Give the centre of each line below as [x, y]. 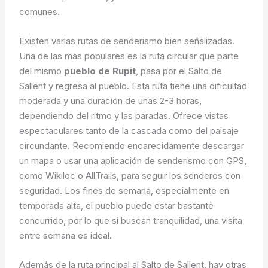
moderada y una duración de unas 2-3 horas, [111, 100]
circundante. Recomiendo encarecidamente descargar [132, 145]
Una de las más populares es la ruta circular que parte [129, 56]
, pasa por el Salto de [179, 71]
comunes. [40, 11]
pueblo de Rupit [100, 71]
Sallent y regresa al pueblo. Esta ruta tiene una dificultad [133, 86]
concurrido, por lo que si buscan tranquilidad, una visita [131, 220]
